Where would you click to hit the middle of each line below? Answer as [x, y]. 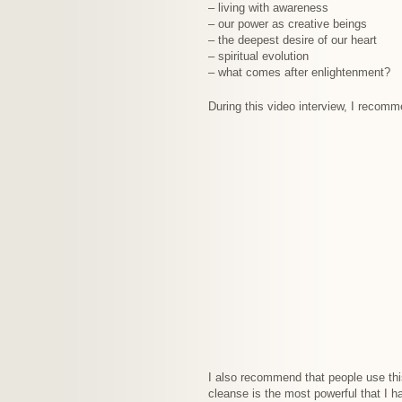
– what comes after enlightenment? [299, 72]
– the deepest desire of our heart [293, 40]
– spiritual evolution [258, 56]
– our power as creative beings [288, 24]
